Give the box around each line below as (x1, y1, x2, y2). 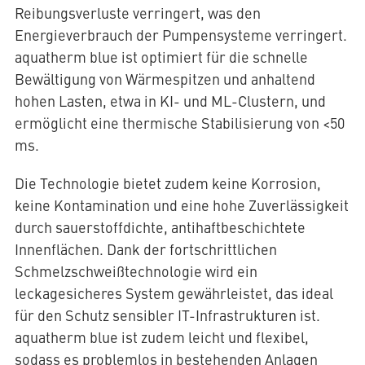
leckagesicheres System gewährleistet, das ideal (14, 283, 333, 304)
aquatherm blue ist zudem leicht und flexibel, (14, 327, 309, 348)
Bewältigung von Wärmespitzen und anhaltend (14, 68, 315, 90)
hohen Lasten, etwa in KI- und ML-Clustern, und (14, 90, 326, 112)
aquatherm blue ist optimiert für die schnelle (14, 46, 308, 68)
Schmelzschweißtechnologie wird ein (14, 261, 257, 282)
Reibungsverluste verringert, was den (14, 2, 261, 24)
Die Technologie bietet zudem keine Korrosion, (14, 173, 321, 194)
